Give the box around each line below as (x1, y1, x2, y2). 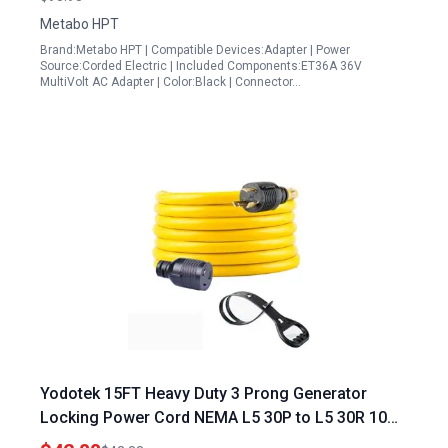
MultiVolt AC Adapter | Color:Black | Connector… (40, 75, 301, 89)
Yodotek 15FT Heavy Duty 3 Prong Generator (40, 384, 367, 403)
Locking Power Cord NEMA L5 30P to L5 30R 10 (40, 408, 387, 427)
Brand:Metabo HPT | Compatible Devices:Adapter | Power (40, 43, 350, 57)
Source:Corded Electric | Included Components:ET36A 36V (40, 59, 362, 73)
